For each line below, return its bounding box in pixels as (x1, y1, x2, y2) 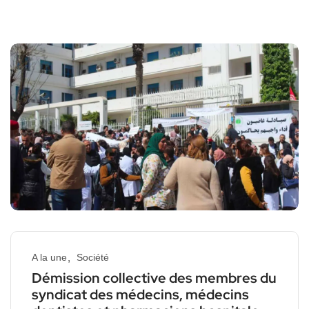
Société (77, 252, 109, 263)
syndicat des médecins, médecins (32, 286, 249, 304)
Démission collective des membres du (32, 269, 277, 288)
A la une (32, 252, 67, 263)
